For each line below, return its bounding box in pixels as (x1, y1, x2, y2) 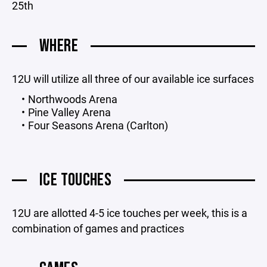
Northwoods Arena (27, 92, 117, 106)
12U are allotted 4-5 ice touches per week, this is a (12, 206, 247, 220)
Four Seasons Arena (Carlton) (27, 118, 168, 132)
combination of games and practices (12, 221, 184, 235)
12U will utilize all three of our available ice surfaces (12, 72, 254, 86)
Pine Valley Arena (27, 105, 111, 119)
